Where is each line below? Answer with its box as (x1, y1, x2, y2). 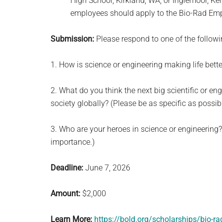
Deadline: (51, 163, 83, 172)
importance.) (51, 137, 95, 147)
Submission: (51, 34, 94, 44)
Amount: (51, 189, 80, 198)
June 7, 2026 (83, 163, 130, 172)
